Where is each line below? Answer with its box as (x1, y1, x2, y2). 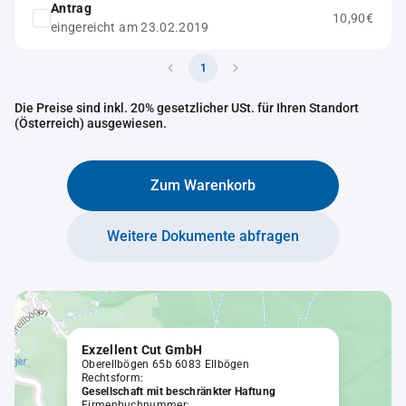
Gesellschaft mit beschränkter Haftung (82, 385, 276, 398)
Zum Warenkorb (150, 177, 256, 194)
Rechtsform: (82, 372, 144, 384)
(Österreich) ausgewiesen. (14, 116, 167, 130)
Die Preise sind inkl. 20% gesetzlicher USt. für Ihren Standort (14, 101, 359, 115)
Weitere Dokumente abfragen (107, 227, 299, 245)
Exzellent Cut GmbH (82, 343, 203, 357)
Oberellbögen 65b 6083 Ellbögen (82, 358, 249, 371)
